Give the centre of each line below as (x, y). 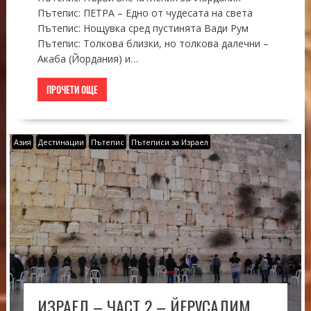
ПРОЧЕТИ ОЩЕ (72, 89)
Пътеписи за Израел (169, 142)
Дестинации (61, 142)
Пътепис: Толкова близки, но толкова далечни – (153, 43)
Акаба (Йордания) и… (87, 58)
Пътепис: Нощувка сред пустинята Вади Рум (143, 28)
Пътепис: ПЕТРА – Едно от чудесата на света (145, 12)
